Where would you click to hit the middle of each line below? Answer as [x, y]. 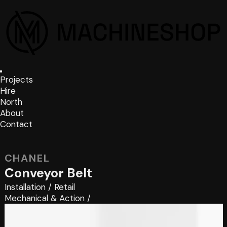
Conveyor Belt [48, 173]
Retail [64, 187]
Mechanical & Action [44, 198]
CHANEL [27, 158]
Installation [25, 187]
